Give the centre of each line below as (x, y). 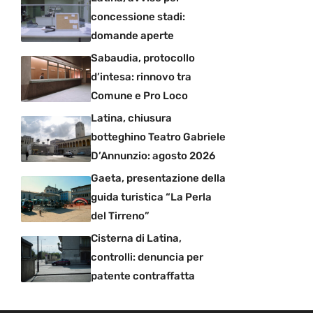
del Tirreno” (120, 216)
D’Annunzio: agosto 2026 (153, 155)
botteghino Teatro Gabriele (158, 137)
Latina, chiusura (131, 118)
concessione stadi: (138, 16)
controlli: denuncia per (147, 257)
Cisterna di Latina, (136, 238)
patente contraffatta (143, 276)
